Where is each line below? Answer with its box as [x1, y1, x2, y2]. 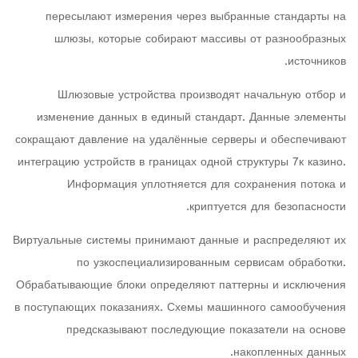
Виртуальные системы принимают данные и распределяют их [13, 230, 346, 252]
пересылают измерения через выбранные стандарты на [46, 6, 346, 28]
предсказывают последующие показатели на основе [66, 320, 346, 341]
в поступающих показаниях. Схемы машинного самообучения [14, 297, 346, 319]
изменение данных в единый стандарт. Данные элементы [37, 107, 346, 129]
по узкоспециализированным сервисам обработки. [77, 253, 346, 274]
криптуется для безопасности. [189, 197, 346, 218]
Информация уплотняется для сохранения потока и [67, 174, 346, 196]
